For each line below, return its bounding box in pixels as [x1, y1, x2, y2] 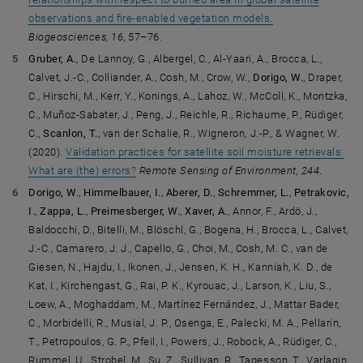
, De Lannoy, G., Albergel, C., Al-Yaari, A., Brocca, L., [76, 53, 322, 65]
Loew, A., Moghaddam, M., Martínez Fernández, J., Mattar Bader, [28, 298, 340, 310]
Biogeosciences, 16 [28, 31, 124, 43]
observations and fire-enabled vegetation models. [28, 12, 273, 24]
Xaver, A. [181, 205, 228, 217]
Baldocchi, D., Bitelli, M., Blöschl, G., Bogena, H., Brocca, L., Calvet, [28, 224, 348, 236]
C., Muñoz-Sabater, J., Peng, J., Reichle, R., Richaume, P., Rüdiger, [28, 109, 344, 121]
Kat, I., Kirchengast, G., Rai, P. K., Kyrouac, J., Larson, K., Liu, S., [28, 280, 331, 292]
